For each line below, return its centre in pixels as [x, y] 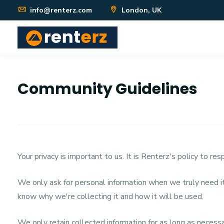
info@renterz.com [60, 10]
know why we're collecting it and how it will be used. [110, 196]
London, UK [140, 10]
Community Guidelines [107, 89]
